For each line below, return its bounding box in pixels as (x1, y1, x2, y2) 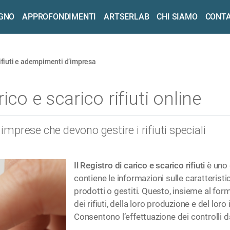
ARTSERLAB (104, 12, 149, 22)
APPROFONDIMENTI (22, 12, 97, 22)
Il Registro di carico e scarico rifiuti (74, 160, 207, 170)
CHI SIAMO (157, 12, 198, 22)
